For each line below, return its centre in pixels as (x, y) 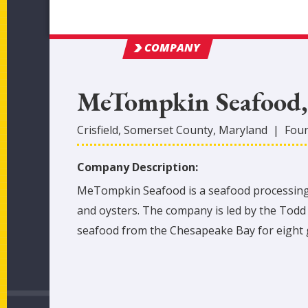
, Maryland (240, 130)
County (193, 130)
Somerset (148, 130)
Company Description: (139, 167)
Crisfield (98, 130)
